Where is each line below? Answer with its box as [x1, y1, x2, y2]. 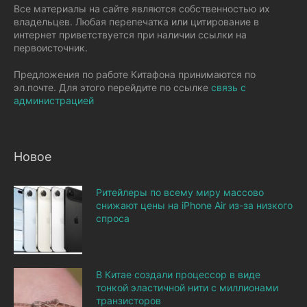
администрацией [14, 95, 94, 107]
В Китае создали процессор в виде [96, 269, 260, 281]
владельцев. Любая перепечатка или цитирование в [14, 16, 259, 28]
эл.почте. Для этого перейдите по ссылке [14, 82, 211, 94]
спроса [96, 212, 130, 225]
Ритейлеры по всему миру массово [96, 186, 264, 199]
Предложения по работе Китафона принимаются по [14, 69, 256, 81]
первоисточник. [14, 42, 88, 54]
